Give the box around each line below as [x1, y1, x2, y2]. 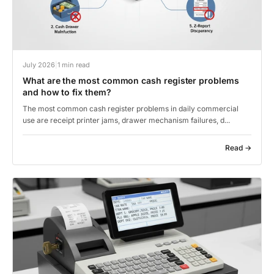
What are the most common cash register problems [23, 75, 239, 86]
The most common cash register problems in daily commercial [23, 103, 239, 113]
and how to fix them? [23, 86, 111, 97]
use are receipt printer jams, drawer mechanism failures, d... [23, 115, 230, 125]
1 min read [57, 60, 90, 69]
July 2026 [23, 60, 55, 69]
